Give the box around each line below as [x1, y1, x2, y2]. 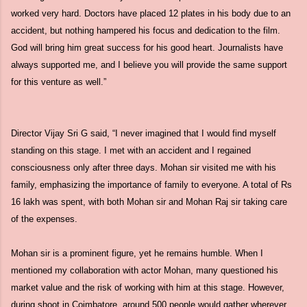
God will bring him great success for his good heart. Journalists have [11, 42, 283, 53]
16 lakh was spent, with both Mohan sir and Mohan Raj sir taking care [11, 197, 287, 207]
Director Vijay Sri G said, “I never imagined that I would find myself [11, 128, 276, 138]
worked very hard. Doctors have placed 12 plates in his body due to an [11, 8, 291, 19]
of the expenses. [11, 214, 77, 224]
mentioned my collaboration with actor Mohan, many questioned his [11, 265, 278, 275]
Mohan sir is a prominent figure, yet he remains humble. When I [11, 248, 263, 258]
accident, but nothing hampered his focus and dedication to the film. [11, 25, 280, 36]
